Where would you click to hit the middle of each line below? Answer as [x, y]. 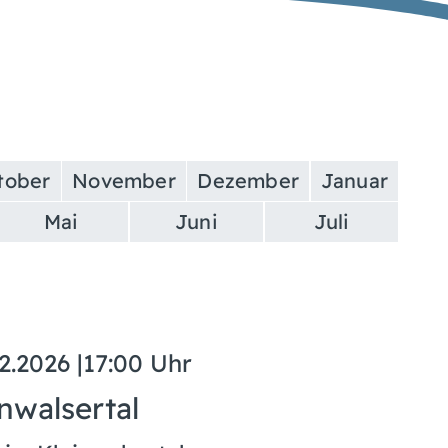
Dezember [248, 180]
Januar [354, 180]
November [124, 180]
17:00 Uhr [137, 362]
